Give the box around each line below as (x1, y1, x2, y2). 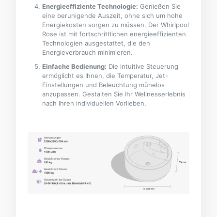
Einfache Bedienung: (42, 62, 107, 71)
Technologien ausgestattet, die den (42, 39, 151, 47)
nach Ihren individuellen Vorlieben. (42, 99, 147, 108)
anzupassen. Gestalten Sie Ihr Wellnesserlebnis (42, 90, 186, 98)
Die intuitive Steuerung (107, 62, 179, 71)
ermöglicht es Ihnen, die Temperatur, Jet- (42, 72, 169, 80)
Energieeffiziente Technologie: (42, 2, 139, 11)
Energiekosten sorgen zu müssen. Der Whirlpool (42, 21, 189, 29)
